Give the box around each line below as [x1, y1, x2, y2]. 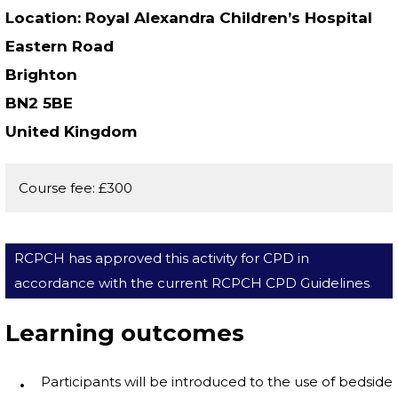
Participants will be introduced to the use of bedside [41, 373, 393, 390]
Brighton [5, 66, 77, 84]
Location [5, 9, 77, 27]
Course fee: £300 [19, 179, 132, 196]
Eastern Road [5, 37, 114, 55]
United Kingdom [5, 123, 137, 140]
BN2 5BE [5, 94, 73, 112]
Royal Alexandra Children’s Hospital [85, 9, 372, 27]
